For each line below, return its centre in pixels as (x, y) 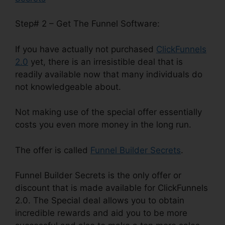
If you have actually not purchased (86, 49)
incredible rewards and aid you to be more (101, 213)
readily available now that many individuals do (109, 74)
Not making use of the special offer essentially (108, 112)
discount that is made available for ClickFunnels (111, 188)
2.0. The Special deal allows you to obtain (100, 201)
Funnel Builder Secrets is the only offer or (98, 176)
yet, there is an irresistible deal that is (105, 62)
